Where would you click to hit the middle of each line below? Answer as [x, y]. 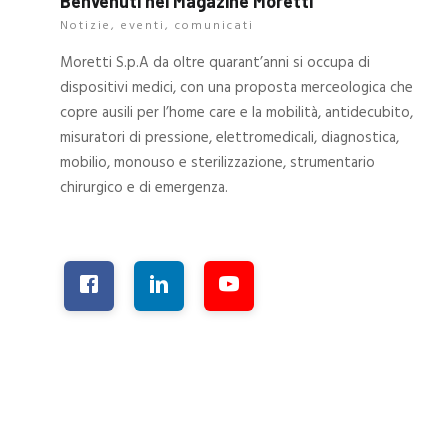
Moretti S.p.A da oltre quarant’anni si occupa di [215, 63]
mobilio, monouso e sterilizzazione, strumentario [218, 163]
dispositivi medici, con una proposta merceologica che [237, 88]
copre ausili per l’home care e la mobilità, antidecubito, [237, 113]
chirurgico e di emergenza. [144, 188]
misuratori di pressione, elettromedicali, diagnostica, [230, 138]
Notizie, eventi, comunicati [157, 26]
